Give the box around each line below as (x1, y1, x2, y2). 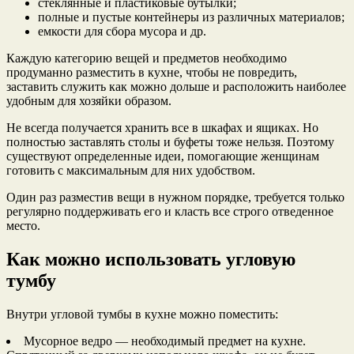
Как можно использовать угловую (6, 249, 296, 270)
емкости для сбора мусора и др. (38, 24, 206, 39)
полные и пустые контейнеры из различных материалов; (38, 10, 345, 24)
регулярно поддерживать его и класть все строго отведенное (6, 205, 333, 219)
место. (6, 219, 40, 233)
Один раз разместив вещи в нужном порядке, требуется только (6, 190, 345, 205)
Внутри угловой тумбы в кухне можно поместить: (6, 307, 278, 322)
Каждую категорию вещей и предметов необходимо (6, 51, 287, 66)
